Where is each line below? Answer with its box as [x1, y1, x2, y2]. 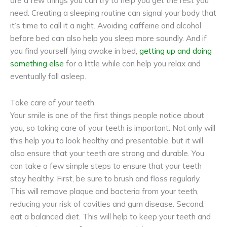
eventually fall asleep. [10, 71, 86, 82]
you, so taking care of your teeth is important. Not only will [10, 123, 215, 133]
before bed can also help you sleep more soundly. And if [10, 33, 207, 44]
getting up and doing [139, 46, 212, 56]
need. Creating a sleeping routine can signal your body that [10, 8, 216, 18]
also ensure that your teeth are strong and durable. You [10, 148, 204, 159]
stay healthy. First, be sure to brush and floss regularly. [10, 173, 201, 184]
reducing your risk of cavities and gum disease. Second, [10, 199, 205, 209]
